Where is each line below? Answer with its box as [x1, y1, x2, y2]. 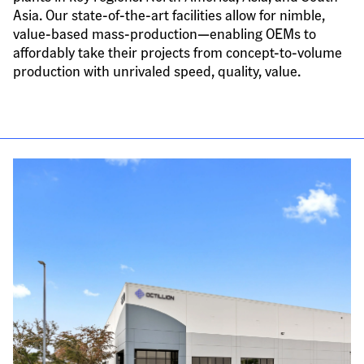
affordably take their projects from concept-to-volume [13, 42, 342, 61]
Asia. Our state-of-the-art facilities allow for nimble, [13, 5, 325, 24]
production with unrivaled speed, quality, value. [13, 61, 301, 80]
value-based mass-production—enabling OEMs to [13, 24, 316, 42]
